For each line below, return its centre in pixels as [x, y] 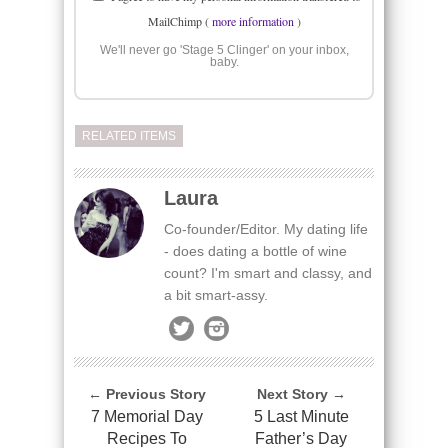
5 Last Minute [301, 417]
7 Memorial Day [147, 417]
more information [252, 21]
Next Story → [301, 394]
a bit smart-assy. [216, 295]
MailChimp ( [179, 21]
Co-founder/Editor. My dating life [266, 229]
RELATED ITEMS [129, 136]
